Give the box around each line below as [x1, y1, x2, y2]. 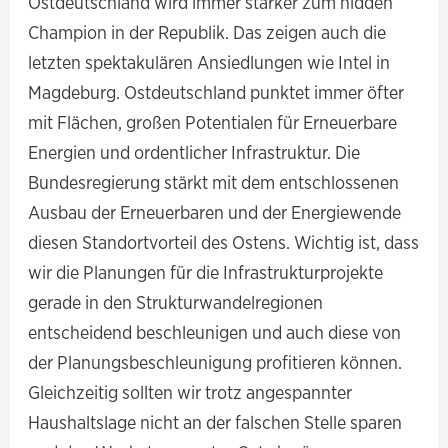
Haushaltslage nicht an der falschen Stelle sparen [28, 410, 403, 435]
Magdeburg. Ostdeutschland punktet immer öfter [28, 80, 405, 105]
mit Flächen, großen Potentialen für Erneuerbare [28, 110, 398, 135]
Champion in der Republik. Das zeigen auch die [28, 20, 387, 45]
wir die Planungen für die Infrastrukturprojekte [28, 260, 384, 285]
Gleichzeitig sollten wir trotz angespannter [28, 380, 353, 405]
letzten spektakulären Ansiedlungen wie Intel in [28, 50, 391, 75]
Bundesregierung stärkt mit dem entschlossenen [28, 170, 400, 195]
